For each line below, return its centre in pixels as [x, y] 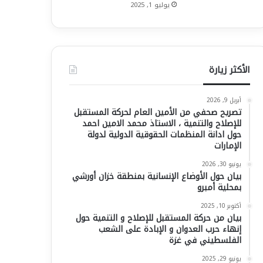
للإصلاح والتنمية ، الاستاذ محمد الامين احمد [162, 123]
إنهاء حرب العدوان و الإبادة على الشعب [170, 229]
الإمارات [228, 146]
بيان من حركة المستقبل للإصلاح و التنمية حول [159, 218]
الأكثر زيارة [230, 70]
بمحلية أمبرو [219, 187]
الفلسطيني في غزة [205, 240]
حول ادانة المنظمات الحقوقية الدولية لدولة [164, 134]
